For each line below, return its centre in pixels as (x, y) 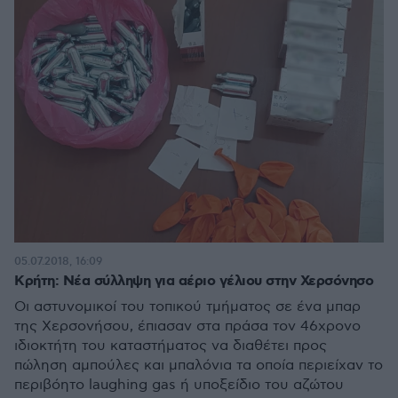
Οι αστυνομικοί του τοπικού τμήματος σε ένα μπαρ (187, 307)
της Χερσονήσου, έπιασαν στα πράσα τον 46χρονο (187, 326)
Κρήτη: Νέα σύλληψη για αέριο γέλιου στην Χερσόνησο (194, 281)
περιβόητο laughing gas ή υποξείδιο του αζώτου (179, 385)
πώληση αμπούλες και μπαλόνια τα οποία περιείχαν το (199, 366)
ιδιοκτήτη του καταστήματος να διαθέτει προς (171, 346)
